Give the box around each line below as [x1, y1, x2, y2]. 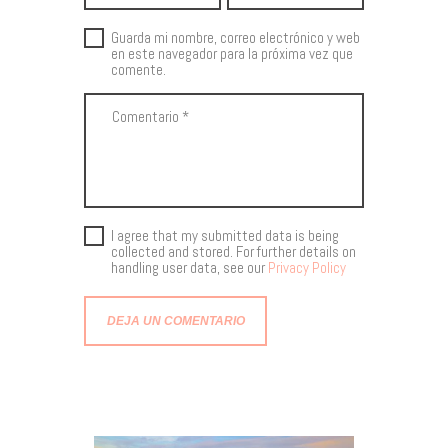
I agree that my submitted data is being [111, 226, 339, 246]
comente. [111, 59, 166, 79]
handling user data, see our [111, 258, 268, 278]
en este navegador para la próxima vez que [111, 43, 353, 63]
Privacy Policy [268, 258, 346, 278]
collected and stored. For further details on [111, 242, 356, 262]
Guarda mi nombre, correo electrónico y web [111, 27, 360, 47]
